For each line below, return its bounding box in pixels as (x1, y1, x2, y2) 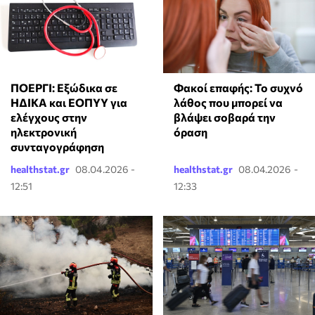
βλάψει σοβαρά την (173, 110, 276, 124)
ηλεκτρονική (11, 125, 77, 139)
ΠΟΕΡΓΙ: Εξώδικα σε (11, 81, 117, 95)
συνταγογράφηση (11, 140, 104, 154)
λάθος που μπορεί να (173, 96, 283, 110)
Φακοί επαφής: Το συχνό (173, 81, 303, 95)
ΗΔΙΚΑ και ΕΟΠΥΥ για (11, 96, 127, 110)
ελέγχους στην (11, 110, 87, 124)
